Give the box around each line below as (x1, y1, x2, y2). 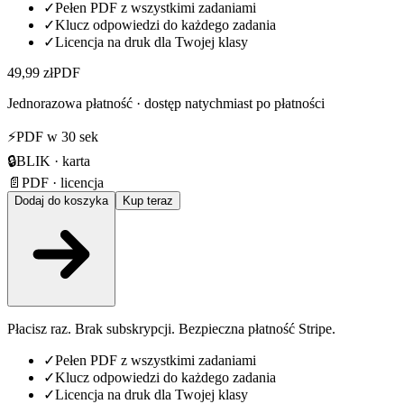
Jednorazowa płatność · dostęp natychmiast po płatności (7, 95, 325, 111)
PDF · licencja (22, 174, 104, 190)
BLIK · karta (16, 152, 90, 169)
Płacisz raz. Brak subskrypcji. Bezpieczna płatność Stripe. (7, 320, 335, 336)
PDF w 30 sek (16, 128, 98, 144)
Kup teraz (123, 193, 173, 207)
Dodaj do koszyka (14, 193, 108, 207)
